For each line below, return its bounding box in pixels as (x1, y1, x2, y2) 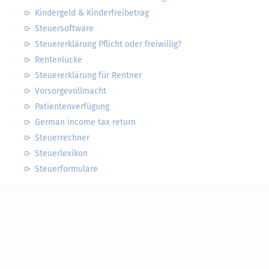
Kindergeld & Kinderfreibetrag (35, 8, 149, 18)
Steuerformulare (35, 164, 98, 174)
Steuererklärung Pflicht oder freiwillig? (35, 39, 181, 49)
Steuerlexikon (35, 148, 88, 159)
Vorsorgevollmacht (35, 86, 106, 96)
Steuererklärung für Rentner (35, 70, 142, 80)
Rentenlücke (35, 55, 82, 65)
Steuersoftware (35, 23, 94, 34)
